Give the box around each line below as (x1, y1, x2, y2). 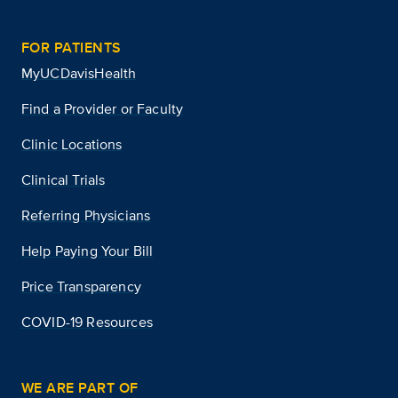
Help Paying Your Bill (21, 241, 154, 262)
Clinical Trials (21, 170, 106, 191)
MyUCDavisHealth (21, 63, 137, 84)
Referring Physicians (21, 205, 151, 227)
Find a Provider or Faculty (21, 99, 184, 120)
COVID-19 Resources (21, 312, 153, 333)
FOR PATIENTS (21, 37, 122, 59)
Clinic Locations (21, 134, 123, 155)
